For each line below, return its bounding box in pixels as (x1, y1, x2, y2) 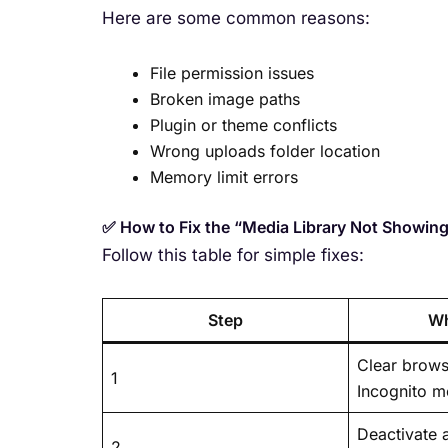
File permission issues (150, 63, 314, 84)
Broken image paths (150, 89, 300, 110)
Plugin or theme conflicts (150, 115, 337, 136)
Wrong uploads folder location (150, 141, 380, 162)
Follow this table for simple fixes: (102, 245, 364, 266)
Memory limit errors (150, 167, 298, 188)
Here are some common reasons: (102, 8, 370, 29)
